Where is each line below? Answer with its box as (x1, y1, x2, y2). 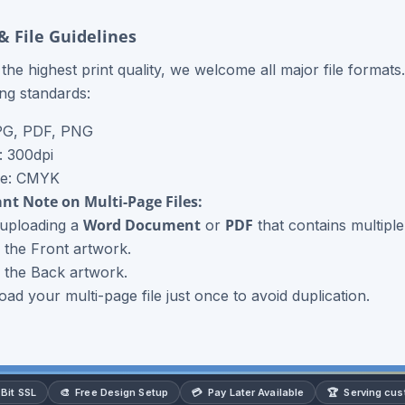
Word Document (83, 215, 201, 236)
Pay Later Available (208, 386, 305, 400)
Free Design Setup (75, 386, 169, 400)
